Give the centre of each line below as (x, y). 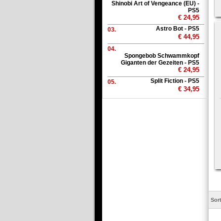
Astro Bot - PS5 (178, 29)
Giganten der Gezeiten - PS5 (160, 63)
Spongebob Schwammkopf (162, 56)
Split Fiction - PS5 (175, 81)
